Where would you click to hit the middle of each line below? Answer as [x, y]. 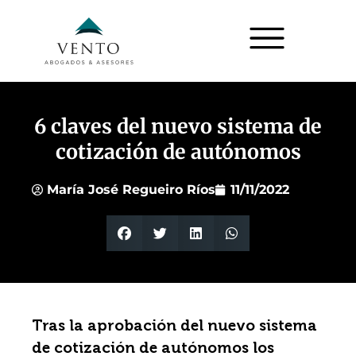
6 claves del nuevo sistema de [178, 126]
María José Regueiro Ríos [131, 190]
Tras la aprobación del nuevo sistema [174, 325]
